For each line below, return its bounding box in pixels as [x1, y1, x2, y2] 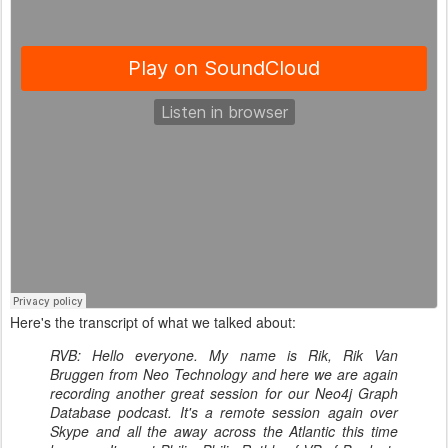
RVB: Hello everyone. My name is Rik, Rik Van [50, 345, 398, 365]
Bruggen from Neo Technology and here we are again [50, 364, 398, 384]
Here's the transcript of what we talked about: [10, 312, 296, 332]
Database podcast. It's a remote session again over [50, 402, 398, 422]
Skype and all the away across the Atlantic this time [50, 421, 398, 441]
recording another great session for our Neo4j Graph [50, 383, 398, 403]
